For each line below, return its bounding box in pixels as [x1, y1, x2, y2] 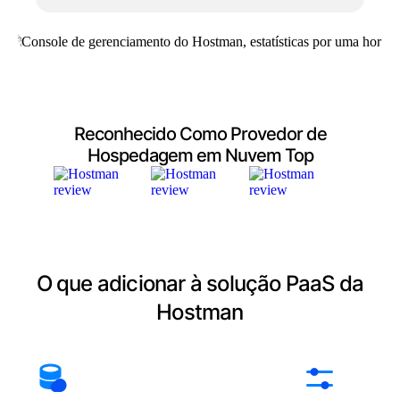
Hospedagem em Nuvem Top [87, 145, 313, 166]
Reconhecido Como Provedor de [73, 123, 327, 145]
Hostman [156, 299, 244, 325]
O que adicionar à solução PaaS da [36, 271, 364, 296]
